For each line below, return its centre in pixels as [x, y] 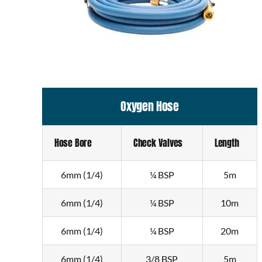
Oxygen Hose [150, 106]
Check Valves [158, 143]
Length [227, 143]
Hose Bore [73, 143]
